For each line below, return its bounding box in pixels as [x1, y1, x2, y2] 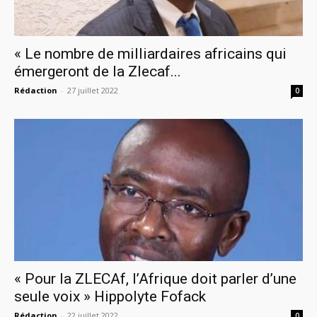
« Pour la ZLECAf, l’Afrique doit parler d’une [14, 270, 296, 288]
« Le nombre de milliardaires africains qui [14, 45, 287, 62]
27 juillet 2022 [67, 84, 118, 96]
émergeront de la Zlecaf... [14, 62, 181, 80]
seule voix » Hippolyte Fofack [14, 288, 206, 306]
